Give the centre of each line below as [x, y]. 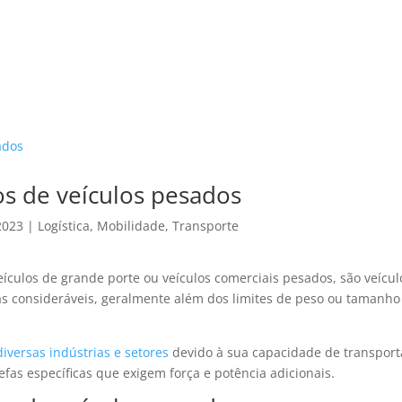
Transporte [206, 226]
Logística [64, 226]
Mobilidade [131, 226]
